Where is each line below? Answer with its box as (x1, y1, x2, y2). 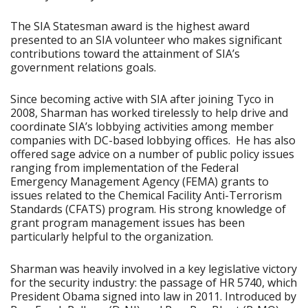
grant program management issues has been (10, 215, 245, 231)
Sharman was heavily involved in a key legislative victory (10, 261, 297, 276)
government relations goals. (10, 59, 156, 75)
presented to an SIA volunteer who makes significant (10, 32, 282, 47)
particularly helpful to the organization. (10, 229, 213, 245)
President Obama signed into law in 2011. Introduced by (10, 288, 296, 304)
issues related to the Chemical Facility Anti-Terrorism (10, 188, 282, 203)
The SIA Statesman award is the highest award (10, 18, 250, 34)
